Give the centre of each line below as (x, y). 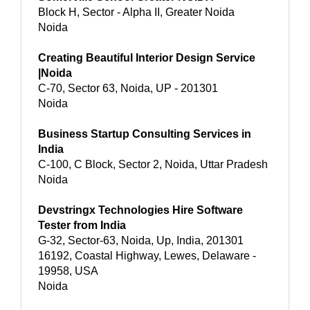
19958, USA (68, 271)
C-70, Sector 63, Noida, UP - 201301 (128, 88)
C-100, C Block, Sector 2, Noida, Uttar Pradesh (153, 164)
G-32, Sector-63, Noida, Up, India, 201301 (141, 240)
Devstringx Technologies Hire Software (140, 210)
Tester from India (82, 225)
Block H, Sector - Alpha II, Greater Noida (136, 12)
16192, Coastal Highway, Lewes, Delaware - (147, 255)
